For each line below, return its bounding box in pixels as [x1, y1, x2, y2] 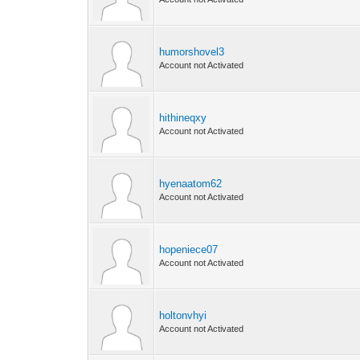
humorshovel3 [159, 46, 225, 58]
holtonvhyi [159, 309, 207, 321]
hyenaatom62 [159, 178, 223, 190]
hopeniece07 [159, 243, 219, 256]
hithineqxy [159, 112, 207, 124]
